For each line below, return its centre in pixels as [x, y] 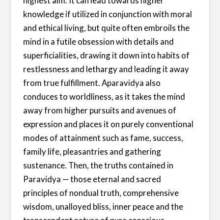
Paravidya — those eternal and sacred [92, 179]
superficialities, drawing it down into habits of [107, 55]
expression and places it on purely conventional [109, 124]
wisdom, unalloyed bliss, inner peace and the [103, 206]
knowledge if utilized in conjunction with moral [108, 14]
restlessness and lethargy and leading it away [106, 69]
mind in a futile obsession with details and [99, 41]
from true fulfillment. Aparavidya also [92, 82]
